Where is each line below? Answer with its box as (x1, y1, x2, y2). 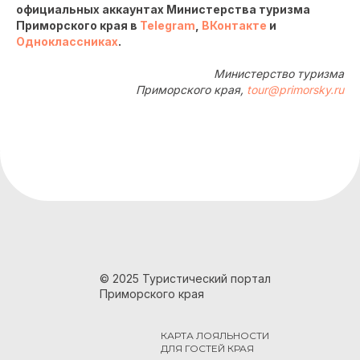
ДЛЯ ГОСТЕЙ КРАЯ (161, 342, 254, 354)
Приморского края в (16, 18, 140, 32)
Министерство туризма (214, 67, 344, 80)
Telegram (140, 18, 195, 32)
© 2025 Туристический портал (100, 272, 271, 285)
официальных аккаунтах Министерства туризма (16, 2, 310, 16)
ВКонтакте (202, 18, 267, 32)
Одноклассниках (16, 35, 118, 48)
